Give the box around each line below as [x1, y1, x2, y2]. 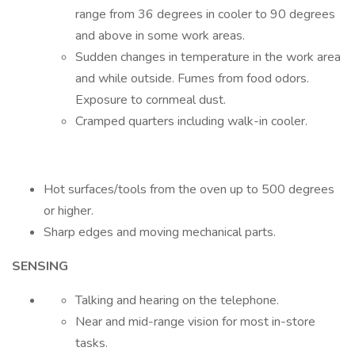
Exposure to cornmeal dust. [75, 91, 226, 109]
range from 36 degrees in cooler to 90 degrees [75, 6, 335, 23]
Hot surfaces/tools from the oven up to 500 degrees [44, 181, 334, 198]
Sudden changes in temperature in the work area [75, 48, 341, 66]
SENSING [12, 258, 68, 275]
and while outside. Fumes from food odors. [75, 70, 309, 87]
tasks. [75, 334, 108, 352]
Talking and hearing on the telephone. [75, 292, 279, 309]
